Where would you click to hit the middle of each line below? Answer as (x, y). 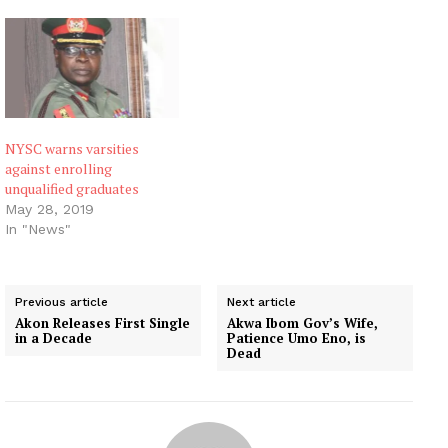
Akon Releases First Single (102, 322)
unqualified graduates (72, 188)
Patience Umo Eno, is (297, 337)
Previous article (61, 301)
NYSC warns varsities (72, 148)
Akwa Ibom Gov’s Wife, (303, 322)
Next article (262, 301)
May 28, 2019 (49, 208)
